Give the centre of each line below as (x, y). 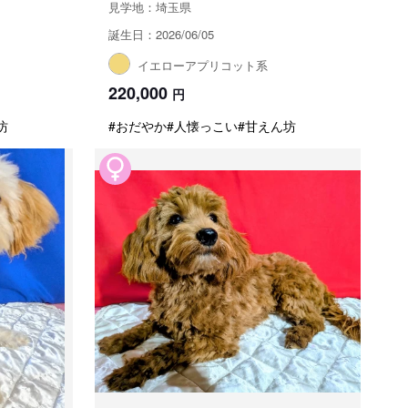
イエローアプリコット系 (203, 65)
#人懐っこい (202, 126)
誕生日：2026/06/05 (161, 34)
